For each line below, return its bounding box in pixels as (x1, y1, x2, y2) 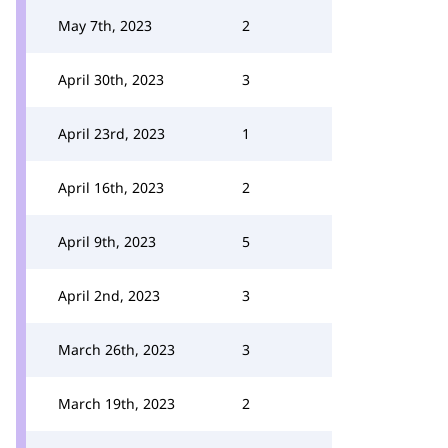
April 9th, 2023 (58, 232, 156, 251)
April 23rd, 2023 (58, 124, 165, 143)
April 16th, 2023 (58, 178, 164, 197)
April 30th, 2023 (58, 70, 164, 89)
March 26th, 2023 (58, 340, 175, 359)
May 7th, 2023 (58, 16, 152, 35)
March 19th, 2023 (58, 394, 175, 413)
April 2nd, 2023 (58, 286, 160, 305)
